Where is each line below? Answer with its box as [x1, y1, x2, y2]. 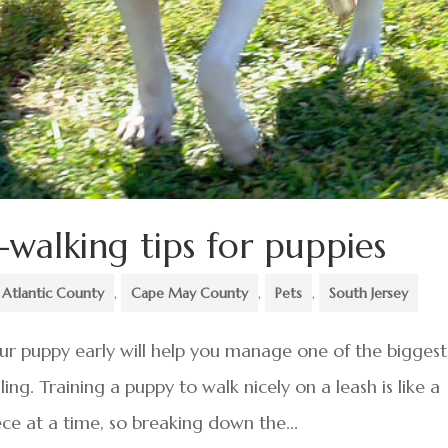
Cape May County [131, 283, 249, 302]
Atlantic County [2, 283, 105, 302]
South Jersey [329, 283, 409, 302]
